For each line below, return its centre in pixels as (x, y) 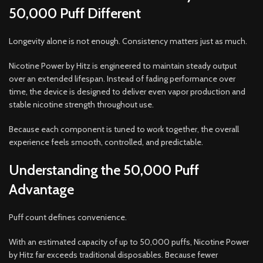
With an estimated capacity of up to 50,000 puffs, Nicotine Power (129, 242)
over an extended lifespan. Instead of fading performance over (122, 78)
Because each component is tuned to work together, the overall (124, 129)
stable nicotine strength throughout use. (81, 104)
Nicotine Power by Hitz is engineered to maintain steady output (123, 65)
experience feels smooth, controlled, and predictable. (106, 142)
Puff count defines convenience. (68, 217)
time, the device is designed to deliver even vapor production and (127, 91)
